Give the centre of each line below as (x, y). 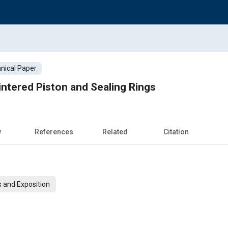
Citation (176, 132)
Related (115, 132)
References (54, 132)
